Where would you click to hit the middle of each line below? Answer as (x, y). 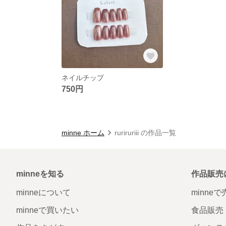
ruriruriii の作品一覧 (145, 132)
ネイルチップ (83, 77)
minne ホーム (83, 132)
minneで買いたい (47, 210)
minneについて (43, 192)
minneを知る (40, 174)
